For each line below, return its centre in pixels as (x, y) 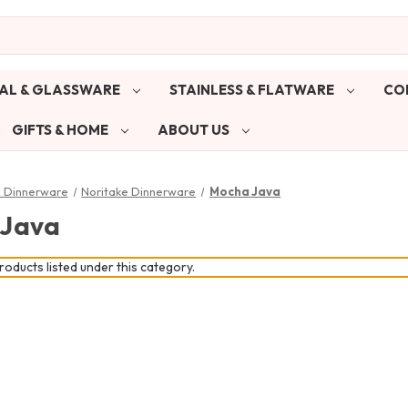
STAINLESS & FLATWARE (253, 89)
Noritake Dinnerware (139, 191)
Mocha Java (245, 191)
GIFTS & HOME (61, 129)
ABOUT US (194, 129)
